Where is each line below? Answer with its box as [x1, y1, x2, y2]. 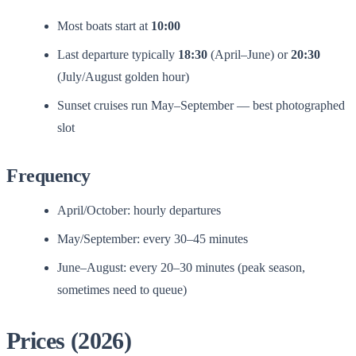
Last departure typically [57, 47, 178, 61]
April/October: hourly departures [57, 203, 221, 217]
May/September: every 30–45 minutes [57, 231, 248, 246]
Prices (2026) [6, 327, 132, 354]
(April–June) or [207, 47, 291, 61]
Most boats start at [57, 18, 151, 33]
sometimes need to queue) [57, 282, 187, 296]
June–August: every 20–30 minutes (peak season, [57, 260, 305, 274]
